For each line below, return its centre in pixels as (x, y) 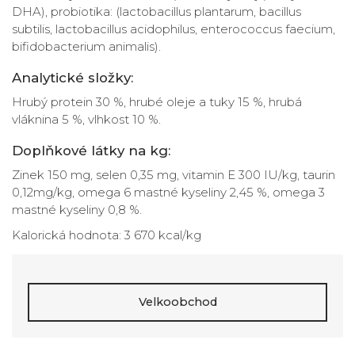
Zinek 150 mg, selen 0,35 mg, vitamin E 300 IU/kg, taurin (174, 174)
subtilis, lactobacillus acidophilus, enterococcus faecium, (174, 29)
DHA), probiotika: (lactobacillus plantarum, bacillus (157, 12)
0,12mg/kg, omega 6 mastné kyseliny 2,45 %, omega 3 (168, 192)
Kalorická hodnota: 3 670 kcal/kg (107, 235)
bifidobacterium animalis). (86, 47)
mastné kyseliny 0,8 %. (77, 209)
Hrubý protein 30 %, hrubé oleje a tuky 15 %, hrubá (157, 102)
